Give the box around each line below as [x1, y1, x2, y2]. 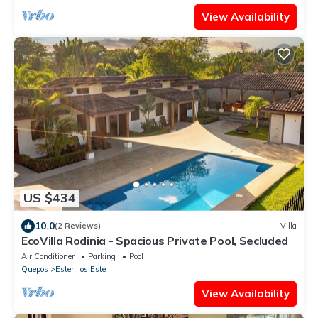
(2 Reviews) [55, 221, 101, 231]
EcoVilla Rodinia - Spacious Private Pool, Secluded [21, 233, 288, 248]
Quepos [21, 263, 48, 274]
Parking [88, 251, 116, 261]
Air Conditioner [21, 251, 75, 261]
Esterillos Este [55, 263, 106, 274]
